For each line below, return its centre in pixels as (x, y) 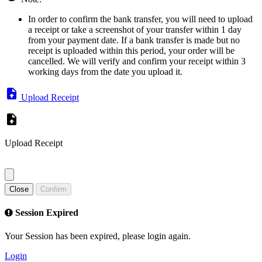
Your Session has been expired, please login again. (98, 236)
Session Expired (46, 213)
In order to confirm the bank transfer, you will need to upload (140, 19)
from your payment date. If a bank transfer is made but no (134, 40)
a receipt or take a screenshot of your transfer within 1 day (135, 30)
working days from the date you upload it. (105, 72)
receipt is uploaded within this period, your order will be (131, 51)
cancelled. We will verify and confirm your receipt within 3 (137, 61)
